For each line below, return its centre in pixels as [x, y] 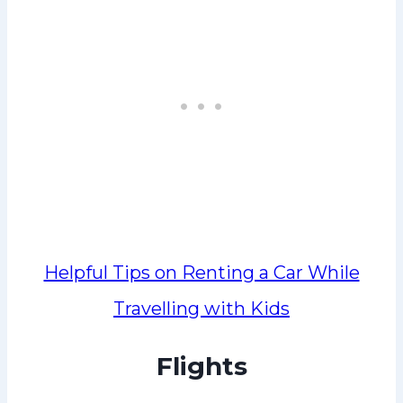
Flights [201, 366]
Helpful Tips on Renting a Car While [201, 272]
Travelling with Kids [201, 308]
